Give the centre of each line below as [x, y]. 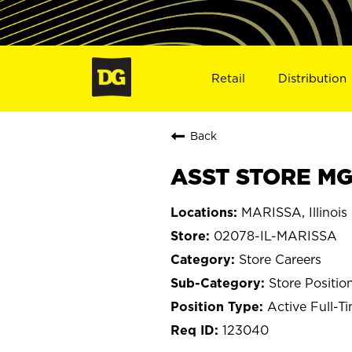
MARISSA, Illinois [294, 212]
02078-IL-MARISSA [275, 235]
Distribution [313, 78]
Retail [228, 78]
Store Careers [280, 259]
